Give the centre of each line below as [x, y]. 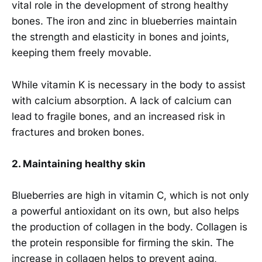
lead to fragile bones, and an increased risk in [118, 116]
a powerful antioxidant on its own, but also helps [125, 211]
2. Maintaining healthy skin [79, 163]
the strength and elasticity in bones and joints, [120, 37]
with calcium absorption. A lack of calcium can [122, 100]
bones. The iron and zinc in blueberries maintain [124, 21]
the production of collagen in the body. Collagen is [130, 227]
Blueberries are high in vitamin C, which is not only [130, 195]
